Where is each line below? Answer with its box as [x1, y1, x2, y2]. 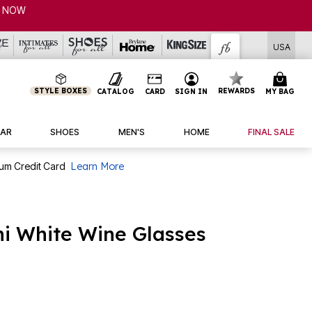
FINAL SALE [248, 126, 295, 137]
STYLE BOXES [34, 86, 88, 95]
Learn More [70, 159, 124, 173]
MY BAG [265, 86, 295, 96]
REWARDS [218, 86, 256, 95]
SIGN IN [175, 86, 208, 96]
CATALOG [96, 86, 134, 96]
